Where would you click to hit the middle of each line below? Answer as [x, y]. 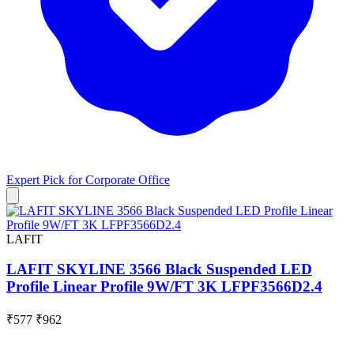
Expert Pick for [46, 179]
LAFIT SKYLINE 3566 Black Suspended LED [159, 269]
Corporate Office [128, 179]
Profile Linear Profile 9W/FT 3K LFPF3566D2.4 [164, 287]
